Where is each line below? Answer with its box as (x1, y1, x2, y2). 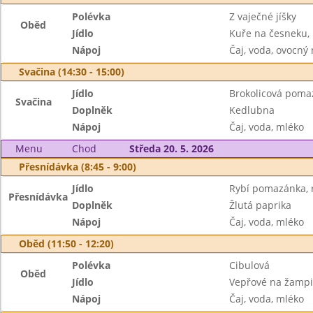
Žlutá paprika (228, 198, 291, 212)
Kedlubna (228, 103, 275, 117)
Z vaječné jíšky (228, 10, 296, 23)
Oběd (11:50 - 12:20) (19, 237, 114, 250)
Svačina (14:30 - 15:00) (19, 65, 124, 78)
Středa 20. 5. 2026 (129, 142, 214, 155)
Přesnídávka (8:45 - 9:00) (19, 160, 136, 173)
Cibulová (228, 259, 270, 272)
